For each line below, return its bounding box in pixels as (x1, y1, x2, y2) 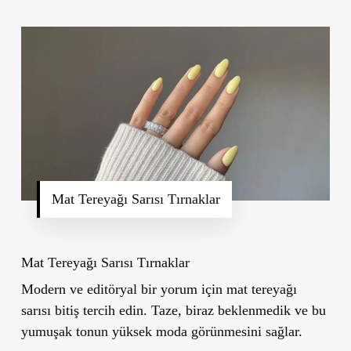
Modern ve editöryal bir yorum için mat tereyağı (20, 280, 297, 297)
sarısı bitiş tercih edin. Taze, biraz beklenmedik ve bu (20, 302, 326, 318)
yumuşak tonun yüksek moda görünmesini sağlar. (20, 323, 302, 339)
